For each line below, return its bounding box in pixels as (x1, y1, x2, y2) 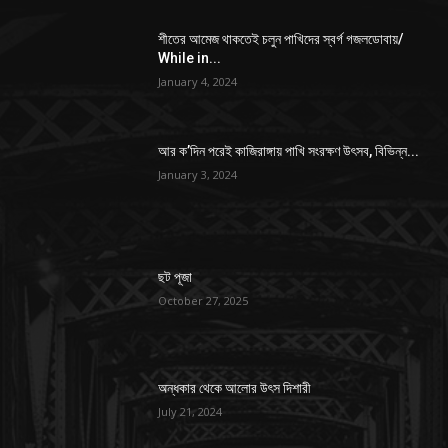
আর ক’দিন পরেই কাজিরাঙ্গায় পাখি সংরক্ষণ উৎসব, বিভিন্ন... (158, 143, 420, 159)
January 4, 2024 (158, 74, 238, 90)
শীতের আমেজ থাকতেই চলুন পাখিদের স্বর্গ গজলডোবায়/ (158, 31, 404, 48)
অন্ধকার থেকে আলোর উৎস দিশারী (158, 380, 312, 397)
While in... (158, 50, 222, 67)
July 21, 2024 (158, 404, 223, 420)
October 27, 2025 (158, 292, 249, 308)
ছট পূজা (158, 268, 193, 285)
